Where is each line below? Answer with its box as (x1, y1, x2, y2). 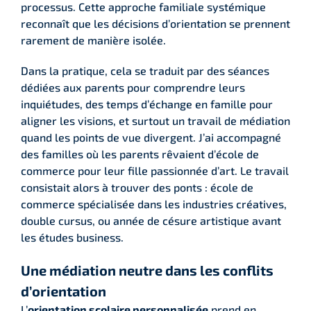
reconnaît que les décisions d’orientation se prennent (21, 16, 290, 30)
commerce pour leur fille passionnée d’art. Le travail (21, 163, 289, 177)
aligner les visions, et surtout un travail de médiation (21, 113, 290, 127)
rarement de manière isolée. (21, 33, 166, 47)
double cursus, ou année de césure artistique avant (21, 213, 281, 227)
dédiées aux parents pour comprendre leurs (21, 80, 245, 94)
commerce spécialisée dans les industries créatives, (21, 196, 287, 210)
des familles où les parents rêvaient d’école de (21, 146, 259, 160)
